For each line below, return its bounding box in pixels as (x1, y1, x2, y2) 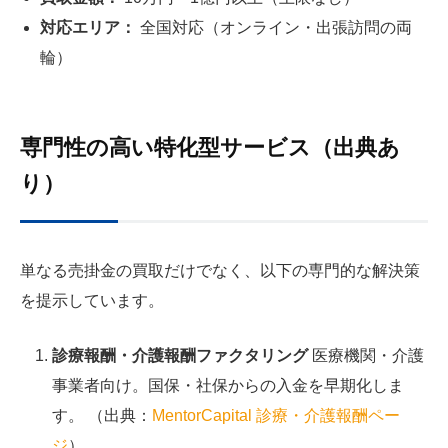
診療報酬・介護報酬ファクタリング (52, 347, 308, 365)
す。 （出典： (52, 407, 152, 425)
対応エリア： (40, 18, 136, 36)
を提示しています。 (20, 291, 164, 309)
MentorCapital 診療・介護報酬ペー (152, 407, 400, 425)
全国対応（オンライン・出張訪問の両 (136, 18, 412, 36)
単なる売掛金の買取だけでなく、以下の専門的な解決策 (20, 261, 420, 279)
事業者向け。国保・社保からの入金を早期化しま (52, 377, 404, 395)
